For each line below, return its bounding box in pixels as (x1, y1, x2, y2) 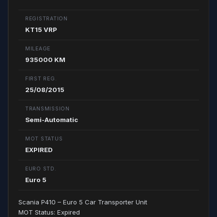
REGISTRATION (25, 15, 68, 22)
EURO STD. (25, 166, 57, 172)
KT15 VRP (25, 26, 57, 33)
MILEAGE (25, 46, 51, 52)
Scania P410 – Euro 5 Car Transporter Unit (18, 198, 147, 206)
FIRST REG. (25, 76, 57, 82)
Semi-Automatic (25, 116, 78, 124)
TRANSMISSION (25, 106, 70, 112)
